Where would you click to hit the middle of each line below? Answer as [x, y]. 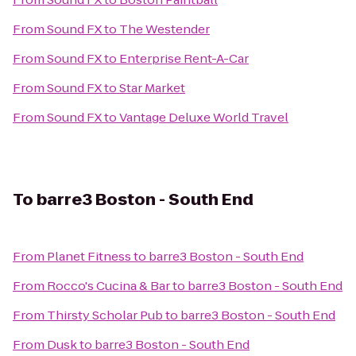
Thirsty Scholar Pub [105, 315]
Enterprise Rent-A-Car [184, 58]
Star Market [152, 88]
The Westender [164, 29]
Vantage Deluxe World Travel [204, 117]
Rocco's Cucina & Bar [108, 286]
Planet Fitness [89, 256]
